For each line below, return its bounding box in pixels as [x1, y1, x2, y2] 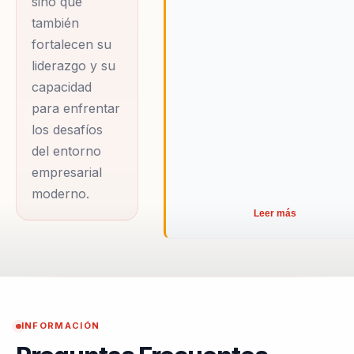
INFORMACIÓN [21, 320, 100, 332]
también [32, 15, 80, 32]
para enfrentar [32, 100, 121, 117]
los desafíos [32, 122, 104, 138]
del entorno [32, 143, 102, 160]
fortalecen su [32, 36, 112, 53]
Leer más [254, 208, 297, 220]
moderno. [32, 186, 90, 202]
